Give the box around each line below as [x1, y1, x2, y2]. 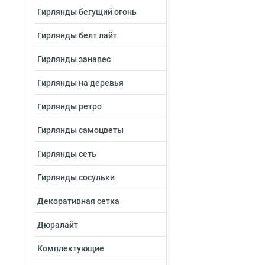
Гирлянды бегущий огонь [37, 7, 137, 17]
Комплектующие [37, 244, 104, 253]
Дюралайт [37, 220, 78, 230]
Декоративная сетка [37, 196, 119, 206]
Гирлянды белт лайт [37, 31, 117, 40]
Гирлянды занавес [37, 54, 111, 64]
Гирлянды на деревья [37, 78, 124, 88]
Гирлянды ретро [37, 102, 102, 111]
